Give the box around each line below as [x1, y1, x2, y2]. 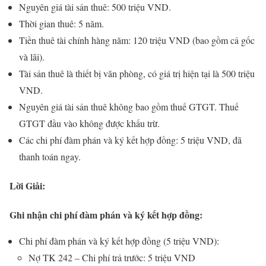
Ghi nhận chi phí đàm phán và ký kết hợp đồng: [9, 208, 202, 222]
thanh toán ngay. [19, 150, 81, 163]
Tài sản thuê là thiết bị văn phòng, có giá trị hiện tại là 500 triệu [19, 66, 255, 80]
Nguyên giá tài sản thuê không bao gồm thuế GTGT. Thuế [19, 100, 239, 113]
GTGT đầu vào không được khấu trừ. [19, 116, 160, 129]
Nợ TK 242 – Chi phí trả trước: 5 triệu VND [28, 251, 195, 264]
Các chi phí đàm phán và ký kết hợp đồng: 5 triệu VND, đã [19, 133, 242, 146]
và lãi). [19, 50, 45, 63]
